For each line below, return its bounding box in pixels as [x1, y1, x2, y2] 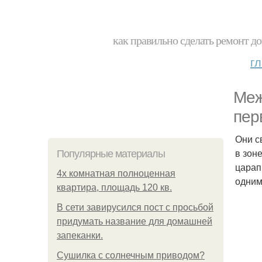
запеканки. [57, 230, 103, 240]
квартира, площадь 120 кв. [57, 182, 172, 192]
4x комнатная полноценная [57, 168, 175, 178]
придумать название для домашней [57, 216, 212, 226]
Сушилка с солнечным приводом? [57, 250, 205, 260]
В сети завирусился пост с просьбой [57, 202, 213, 212]
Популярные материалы [57, 148, 165, 160]
